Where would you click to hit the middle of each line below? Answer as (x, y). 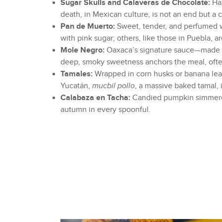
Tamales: (77, 74)
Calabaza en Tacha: (95, 98)
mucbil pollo (113, 86)
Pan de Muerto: (88, 27)
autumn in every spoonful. (106, 110)
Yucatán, (76, 86)
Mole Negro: (83, 51)
